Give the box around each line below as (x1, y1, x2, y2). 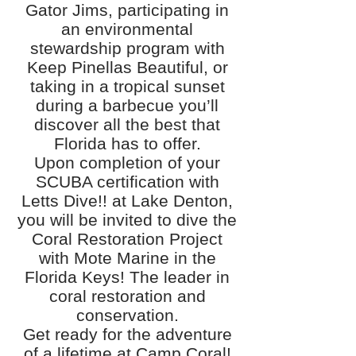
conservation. (75, 306, 179, 324)
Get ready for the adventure (22, 325, 232, 343)
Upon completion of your (34, 153, 220, 172)
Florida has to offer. (53, 134, 201, 153)
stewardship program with (29, 39, 225, 57)
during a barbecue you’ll (36, 96, 219, 114)
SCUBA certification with (35, 172, 219, 191)
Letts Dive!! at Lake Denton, (21, 192, 233, 210)
